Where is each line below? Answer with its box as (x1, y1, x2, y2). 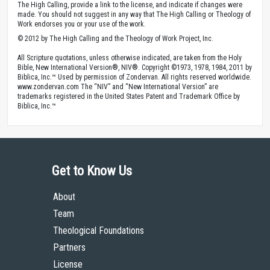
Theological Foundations (53, 224, 144, 236)
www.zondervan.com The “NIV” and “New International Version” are (17, 82, 218, 91)
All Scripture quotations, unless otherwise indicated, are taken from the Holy (17, 53, 242, 62)
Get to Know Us (52, 163, 132, 178)
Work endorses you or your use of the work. (17, 19, 146, 28)
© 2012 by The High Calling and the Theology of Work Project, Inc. (17, 34, 213, 43)
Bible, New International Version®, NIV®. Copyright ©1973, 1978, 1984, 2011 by (17, 63, 252, 72)
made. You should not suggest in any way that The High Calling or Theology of (17, 10, 251, 19)
